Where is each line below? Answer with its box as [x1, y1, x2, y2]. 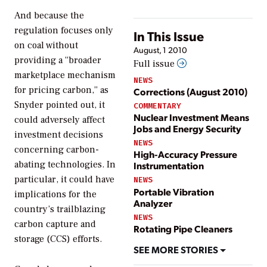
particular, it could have [14, 173, 114, 185]
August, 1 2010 [133, 44, 187, 55]
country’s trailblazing [14, 203, 105, 215]
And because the [14, 9, 84, 21]
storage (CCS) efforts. [14, 232, 102, 245]
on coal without [14, 39, 78, 51]
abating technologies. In [14, 158, 116, 170]
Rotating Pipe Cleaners [133, 222, 232, 235]
